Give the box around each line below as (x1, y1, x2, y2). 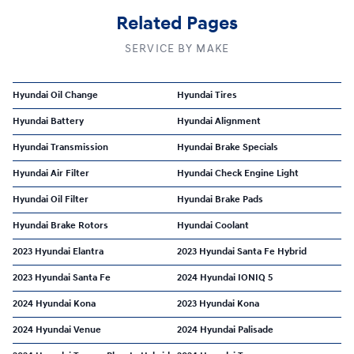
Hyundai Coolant (177, 219, 249, 232)
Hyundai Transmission (13, 141, 108, 153)
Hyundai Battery (13, 115, 84, 127)
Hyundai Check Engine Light (177, 167, 299, 179)
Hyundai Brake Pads (177, 193, 263, 205)
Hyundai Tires (177, 88, 237, 101)
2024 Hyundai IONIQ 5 (177, 271, 273, 284)
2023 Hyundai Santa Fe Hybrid (177, 245, 307, 258)
